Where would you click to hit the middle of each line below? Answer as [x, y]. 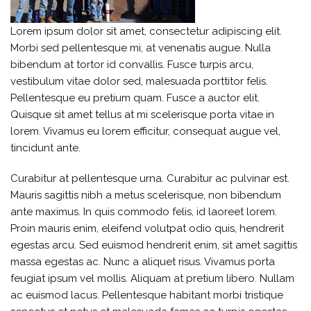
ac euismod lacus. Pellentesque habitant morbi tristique [147, 295]
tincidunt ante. [45, 148]
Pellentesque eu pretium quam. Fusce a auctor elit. [135, 98]
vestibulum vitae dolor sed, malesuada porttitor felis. [139, 81]
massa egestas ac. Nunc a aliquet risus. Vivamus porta [143, 261]
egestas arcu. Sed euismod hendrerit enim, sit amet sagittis [154, 245]
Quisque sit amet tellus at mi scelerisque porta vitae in [142, 114]
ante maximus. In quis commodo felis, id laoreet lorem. [144, 211]
